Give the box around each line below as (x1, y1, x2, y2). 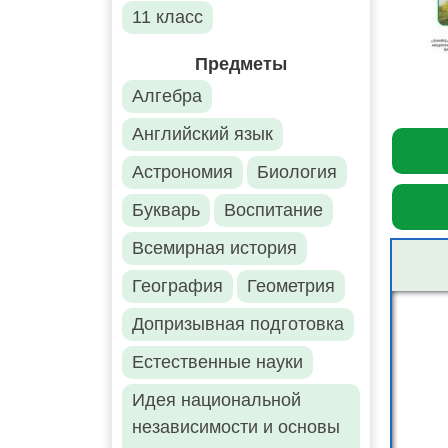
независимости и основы (132, 417, 340, 438)
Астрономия (132, 162, 233, 183)
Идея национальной (132, 390, 301, 411)
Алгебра (132, 86, 202, 107)
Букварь (132, 200, 200, 221)
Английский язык (132, 124, 273, 145)
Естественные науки (132, 352, 303, 373)
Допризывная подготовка (132, 314, 344, 335)
